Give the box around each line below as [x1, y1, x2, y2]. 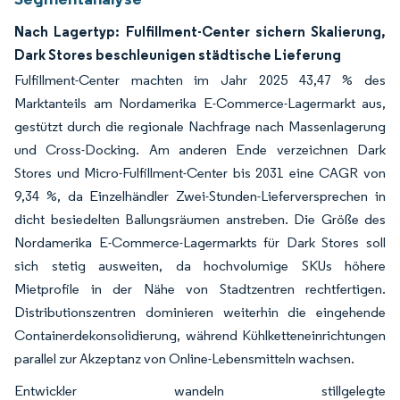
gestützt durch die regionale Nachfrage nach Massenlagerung [14, 118, 386, 135]
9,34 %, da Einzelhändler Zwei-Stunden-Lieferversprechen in [14, 187, 386, 204]
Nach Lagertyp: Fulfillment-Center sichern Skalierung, [14, 22, 386, 40]
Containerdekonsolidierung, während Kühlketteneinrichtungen [14, 327, 386, 344]
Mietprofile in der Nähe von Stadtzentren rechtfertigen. [14, 280, 386, 297]
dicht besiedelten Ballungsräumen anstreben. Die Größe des [14, 211, 386, 228]
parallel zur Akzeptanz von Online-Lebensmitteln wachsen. [14, 350, 354, 367]
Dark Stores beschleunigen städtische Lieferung [14, 46, 341, 63]
